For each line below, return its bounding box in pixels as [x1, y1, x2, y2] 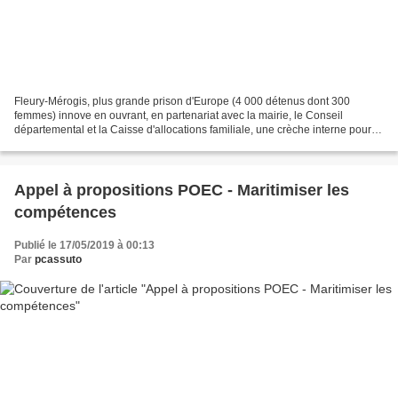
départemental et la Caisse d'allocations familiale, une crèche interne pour [14, 123, 371, 136]
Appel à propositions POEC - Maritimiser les [14, 180, 349, 199]
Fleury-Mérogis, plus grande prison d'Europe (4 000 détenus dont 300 [14, 94, 350, 107]
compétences [14, 203, 116, 221]
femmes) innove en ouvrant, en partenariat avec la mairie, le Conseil [14, 108, 343, 122]
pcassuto [35, 252, 82, 266]
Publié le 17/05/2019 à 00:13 [14, 238, 155, 251]
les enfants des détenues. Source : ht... [14, 137, 200, 150]
